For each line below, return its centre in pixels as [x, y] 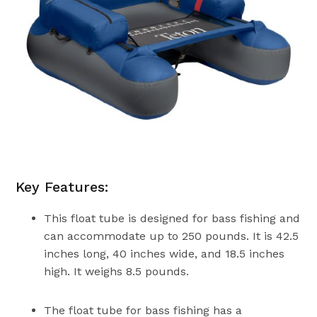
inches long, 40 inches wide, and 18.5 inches [165, 253]
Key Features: [62, 186]
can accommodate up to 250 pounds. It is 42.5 [172, 236]
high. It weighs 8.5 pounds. [117, 271]
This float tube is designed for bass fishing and [172, 218]
